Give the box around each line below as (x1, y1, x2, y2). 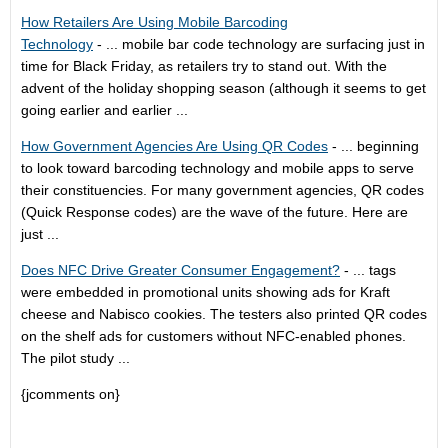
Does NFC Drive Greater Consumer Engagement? (21, 262, 340, 278)
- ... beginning (328, 138, 419, 154)
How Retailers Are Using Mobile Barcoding (21, 14, 288, 30)
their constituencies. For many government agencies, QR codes (21, 182, 424, 198)
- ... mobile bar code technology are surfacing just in (93, 36, 425, 52)
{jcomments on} (21, 386, 120, 402)
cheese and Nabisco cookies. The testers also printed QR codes (21, 306, 427, 322)
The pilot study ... (21, 350, 130, 366)
